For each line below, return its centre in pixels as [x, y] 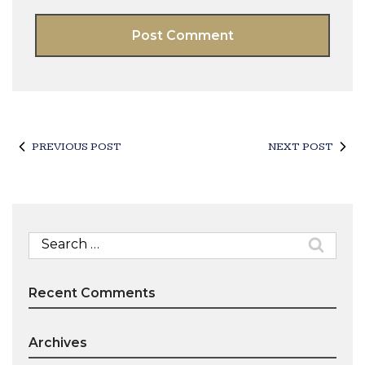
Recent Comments [92, 293]
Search [47, 240]
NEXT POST [301, 147]
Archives [58, 343]
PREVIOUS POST [77, 147]
